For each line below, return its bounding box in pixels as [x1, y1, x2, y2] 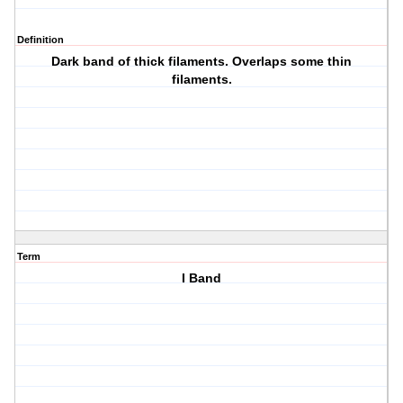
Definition [17, 34, 64, 46]
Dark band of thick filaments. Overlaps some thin [51, 54, 353, 69]
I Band [182, 271, 222, 286]
